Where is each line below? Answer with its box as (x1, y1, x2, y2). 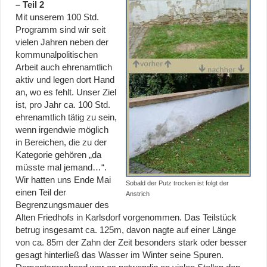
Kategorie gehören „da (15, 150, 101, 160)
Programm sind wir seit (15, 25, 105, 35)
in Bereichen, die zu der (15, 138, 107, 148)
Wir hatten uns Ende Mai (15, 175, 111, 185)
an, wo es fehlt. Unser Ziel (15, 88, 116, 98)
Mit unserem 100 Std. (15, 13, 99, 23)
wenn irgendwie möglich (15, 125, 108, 135)
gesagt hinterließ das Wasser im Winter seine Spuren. (15, 250, 223, 260)
